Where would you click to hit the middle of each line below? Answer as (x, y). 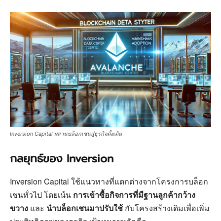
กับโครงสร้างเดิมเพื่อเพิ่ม (166, 208)
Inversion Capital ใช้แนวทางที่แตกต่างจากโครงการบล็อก (109, 182)
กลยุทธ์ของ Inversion (62, 159)
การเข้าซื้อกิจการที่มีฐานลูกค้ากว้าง (134, 195)
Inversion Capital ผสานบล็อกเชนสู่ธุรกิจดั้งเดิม (66, 134)
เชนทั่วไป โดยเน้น (41, 195)
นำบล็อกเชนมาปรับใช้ (85, 208)
